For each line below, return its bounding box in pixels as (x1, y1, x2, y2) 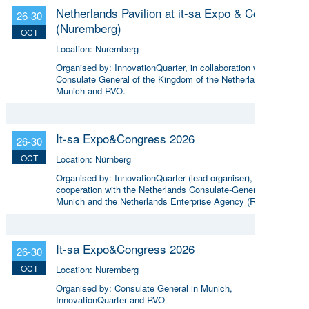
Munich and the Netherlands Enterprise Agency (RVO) (56, 194, 270, 208)
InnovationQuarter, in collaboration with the (114, 60, 284, 74)
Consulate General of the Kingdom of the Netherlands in (56, 72, 279, 86)
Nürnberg (95, 152, 131, 166)
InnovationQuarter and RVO (56, 292, 165, 306)
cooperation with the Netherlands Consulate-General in (56, 182, 272, 196)
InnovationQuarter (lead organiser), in (114, 170, 262, 184)
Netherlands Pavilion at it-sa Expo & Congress (56, 3, 295, 21)
